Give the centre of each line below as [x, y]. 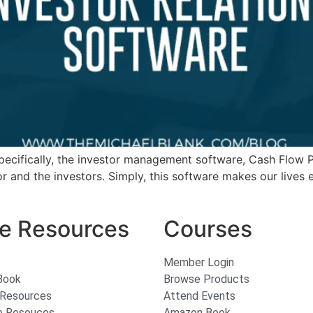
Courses [208, 229]
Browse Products [206, 279]
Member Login [199, 263]
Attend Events [199, 296]
